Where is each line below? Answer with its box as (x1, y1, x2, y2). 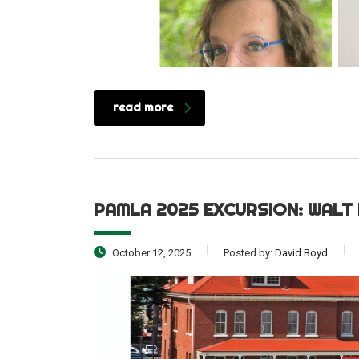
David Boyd (275, 247, 328, 260)
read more (113, 100, 173, 115)
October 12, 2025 (110, 247, 191, 260)
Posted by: (224, 247, 275, 260)
